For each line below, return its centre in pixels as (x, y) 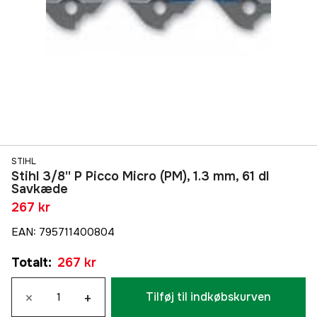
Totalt (30, 263)
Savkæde (40, 189)
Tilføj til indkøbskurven (208, 297)
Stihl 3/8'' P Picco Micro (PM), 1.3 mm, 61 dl (140, 177)
